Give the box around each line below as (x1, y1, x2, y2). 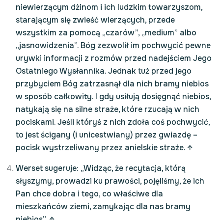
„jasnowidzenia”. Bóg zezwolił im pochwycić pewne (16, 40, 211, 51)
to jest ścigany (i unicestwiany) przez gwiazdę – (16, 130, 197, 140)
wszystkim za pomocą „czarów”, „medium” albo (16, 27, 196, 38)
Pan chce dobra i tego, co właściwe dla (16, 189, 163, 199)
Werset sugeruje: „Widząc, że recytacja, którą (16, 163, 186, 173)
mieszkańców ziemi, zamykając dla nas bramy (16, 201, 191, 212)
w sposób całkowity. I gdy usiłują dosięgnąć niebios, (16, 91, 211, 102)
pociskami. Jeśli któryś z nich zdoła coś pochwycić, (16, 117, 210, 127)
